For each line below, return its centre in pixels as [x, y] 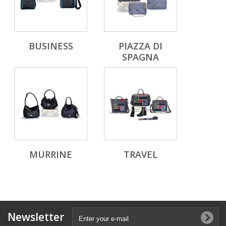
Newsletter [36, 217]
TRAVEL [140, 155]
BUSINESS [51, 46]
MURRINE [51, 155]
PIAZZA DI [140, 46]
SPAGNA [140, 57]
